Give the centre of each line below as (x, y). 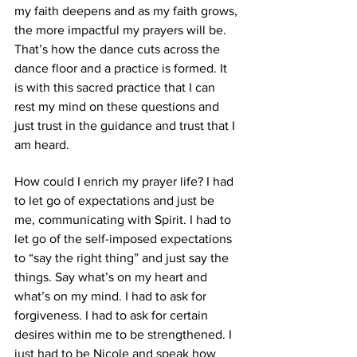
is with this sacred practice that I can (116, 87)
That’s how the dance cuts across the (119, 49)
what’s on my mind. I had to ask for (112, 296)
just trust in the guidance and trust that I (126, 126)
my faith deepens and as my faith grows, (127, 11)
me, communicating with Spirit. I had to (124, 220)
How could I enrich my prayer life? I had (126, 181)
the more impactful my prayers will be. (122, 30)
